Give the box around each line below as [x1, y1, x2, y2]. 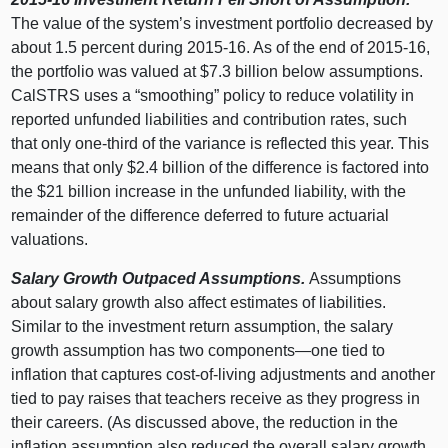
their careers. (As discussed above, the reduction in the [11, 413, 399, 431]
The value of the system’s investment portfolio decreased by [11, 14, 434, 32]
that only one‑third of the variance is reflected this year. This [11, 134, 430, 152]
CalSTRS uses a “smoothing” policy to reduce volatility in [11, 86, 415, 104]
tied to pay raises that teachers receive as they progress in [11, 389, 421, 407]
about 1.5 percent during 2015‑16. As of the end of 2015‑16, [11, 38, 431, 56]
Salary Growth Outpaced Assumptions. [11, 269, 310, 287]
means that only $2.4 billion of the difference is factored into [11, 158, 430, 176]
